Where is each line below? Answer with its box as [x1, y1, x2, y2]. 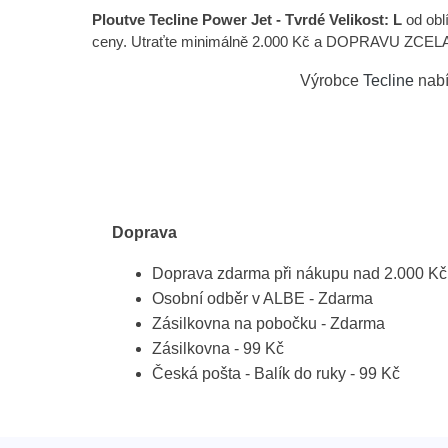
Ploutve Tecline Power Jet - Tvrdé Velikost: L [92, 11, 402, 29]
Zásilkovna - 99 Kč [152, 340, 284, 358]
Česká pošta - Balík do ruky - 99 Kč [152, 365, 400, 383]
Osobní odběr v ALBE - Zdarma [152, 290, 373, 308]
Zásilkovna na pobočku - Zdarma [152, 315, 385, 333]
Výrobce [300, 72, 363, 90]
